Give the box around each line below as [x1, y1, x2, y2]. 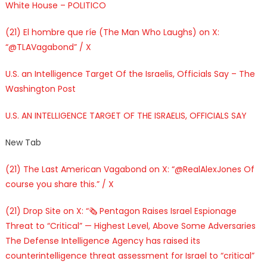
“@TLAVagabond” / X [5, 41, 91, 53]
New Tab [5, 136, 41, 148]
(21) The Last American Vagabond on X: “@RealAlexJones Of [5, 163, 254, 175]
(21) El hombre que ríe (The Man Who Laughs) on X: [5, 26, 219, 38]
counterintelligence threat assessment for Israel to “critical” [5, 249, 254, 262]
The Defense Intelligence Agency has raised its [5, 234, 200, 247]
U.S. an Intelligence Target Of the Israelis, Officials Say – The [5, 67, 255, 80]
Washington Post [5, 82, 76, 95]
